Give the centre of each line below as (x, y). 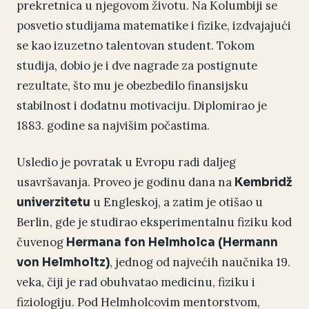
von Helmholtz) (63, 263)
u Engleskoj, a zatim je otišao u (177, 202)
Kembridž (263, 183)
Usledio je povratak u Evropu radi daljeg (126, 162)
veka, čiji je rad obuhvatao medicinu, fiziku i (136, 282)
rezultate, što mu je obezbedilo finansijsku (132, 86)
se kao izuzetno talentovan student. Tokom (136, 46)
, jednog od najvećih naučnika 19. (200, 262)
